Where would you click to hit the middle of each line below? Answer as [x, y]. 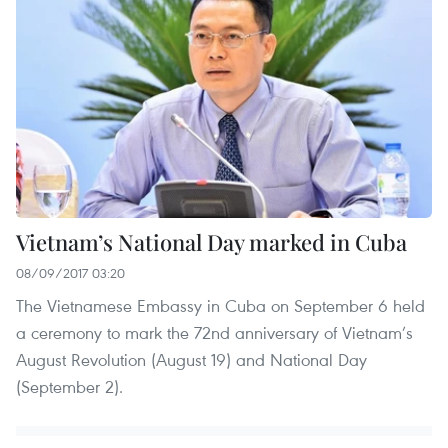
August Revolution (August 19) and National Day [191, 359]
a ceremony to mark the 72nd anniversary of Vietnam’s [214, 332]
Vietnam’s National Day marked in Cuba [211, 241]
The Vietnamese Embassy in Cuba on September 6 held [220, 305]
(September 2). [69, 386]
